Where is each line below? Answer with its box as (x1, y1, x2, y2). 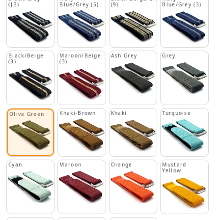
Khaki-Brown (59, 109, 96, 116)
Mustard (162, 161, 187, 168)
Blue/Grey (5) (59, 1, 99, 8)
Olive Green (9, 110, 45, 117)
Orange (110, 161, 133, 168)
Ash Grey (110, 52, 137, 59)
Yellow (162, 167, 182, 174)
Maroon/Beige (59, 52, 102, 59)
